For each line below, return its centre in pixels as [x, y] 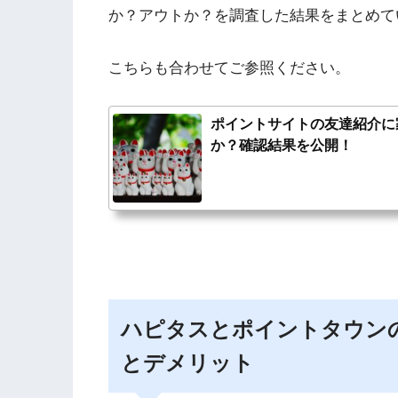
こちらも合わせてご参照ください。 [229, 68]
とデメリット [188, 362]
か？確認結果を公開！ [282, 145]
